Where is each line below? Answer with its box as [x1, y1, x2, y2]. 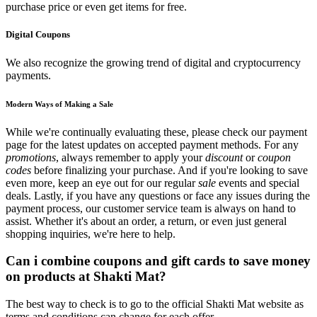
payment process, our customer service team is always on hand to [6, 202, 296, 214]
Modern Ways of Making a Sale [6, 99, 113, 108]
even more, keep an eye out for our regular [6, 176, 198, 189]
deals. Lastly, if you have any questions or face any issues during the [6, 189, 310, 202]
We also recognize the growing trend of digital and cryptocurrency [6, 56, 301, 69]
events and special [216, 176, 299, 189]
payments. [6, 69, 51, 81]
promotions [6, 151, 56, 163]
